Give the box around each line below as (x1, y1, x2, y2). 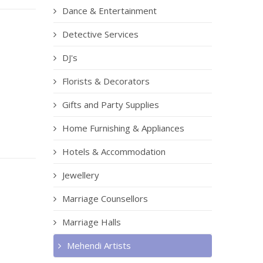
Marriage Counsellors (62, 193, 148, 204)
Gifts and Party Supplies (62, 99, 159, 110)
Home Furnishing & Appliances (62, 122, 184, 134)
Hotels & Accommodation (62, 146, 166, 157)
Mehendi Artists (67, 240, 131, 251)
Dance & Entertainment (62, 5, 157, 16)
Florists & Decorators (62, 75, 150, 87)
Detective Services (62, 28, 139, 40)
